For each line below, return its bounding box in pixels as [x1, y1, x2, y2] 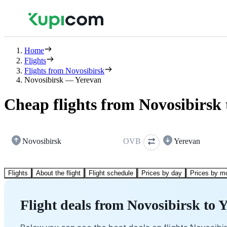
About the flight [36, 169, 81, 177]
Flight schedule [89, 169, 133, 177]
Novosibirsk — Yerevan [24, 75, 101, 84]
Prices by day [141, 169, 182, 177]
